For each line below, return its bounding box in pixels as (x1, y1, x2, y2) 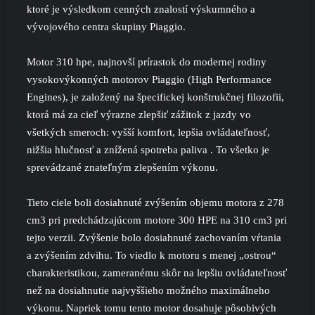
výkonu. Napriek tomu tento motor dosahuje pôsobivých (27, 302, 276, 314)
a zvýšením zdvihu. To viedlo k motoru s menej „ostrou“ (27, 250, 276, 261)
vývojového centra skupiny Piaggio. (27, 21, 186, 32)
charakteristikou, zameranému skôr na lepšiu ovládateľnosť (27, 267, 287, 278)
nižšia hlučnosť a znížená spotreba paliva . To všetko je (27, 144, 269, 155)
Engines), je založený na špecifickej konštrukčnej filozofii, (27, 91, 284, 103)
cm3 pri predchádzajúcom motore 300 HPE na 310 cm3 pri (27, 214, 287, 226)
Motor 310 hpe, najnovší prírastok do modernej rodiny (27, 56, 266, 67)
